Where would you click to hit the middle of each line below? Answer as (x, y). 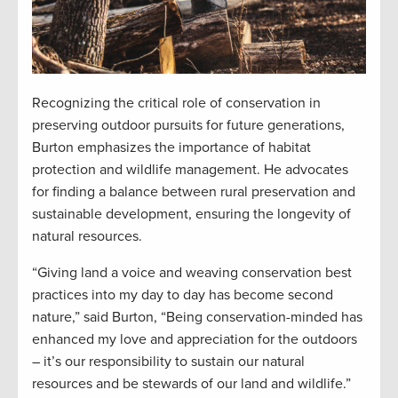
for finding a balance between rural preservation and (194, 192)
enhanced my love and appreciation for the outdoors (195, 340)
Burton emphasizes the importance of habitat (171, 148)
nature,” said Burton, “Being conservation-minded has (197, 318)
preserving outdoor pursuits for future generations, (188, 126)
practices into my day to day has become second (183, 295)
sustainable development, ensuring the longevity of (191, 215)
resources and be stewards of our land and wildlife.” (191, 384)
